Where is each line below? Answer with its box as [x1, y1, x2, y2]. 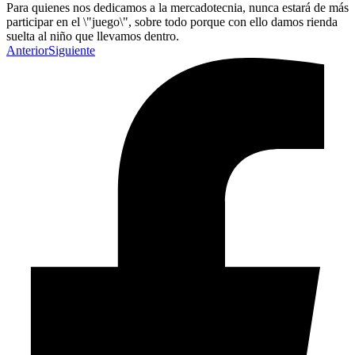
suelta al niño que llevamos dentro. [6, 29, 179, 44]
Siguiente [48, 44, 95, 58]
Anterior [6, 44, 48, 58]
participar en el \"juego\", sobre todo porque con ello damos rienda [6, 15, 338, 29]
